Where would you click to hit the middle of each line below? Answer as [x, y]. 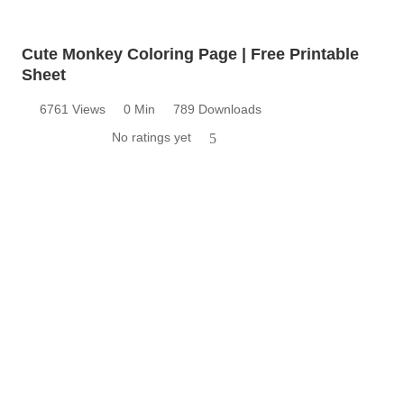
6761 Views [73, 109]
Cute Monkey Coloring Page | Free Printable [190, 54]
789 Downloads [217, 109]
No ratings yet [151, 137]
